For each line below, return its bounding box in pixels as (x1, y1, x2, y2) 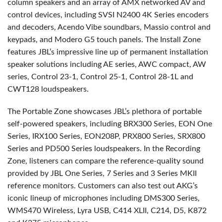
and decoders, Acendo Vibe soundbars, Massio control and (7, 23, 211, 32)
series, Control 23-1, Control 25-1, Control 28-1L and (7, 73, 193, 81)
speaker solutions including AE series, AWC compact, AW (7, 60, 206, 69)
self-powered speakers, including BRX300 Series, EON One (7, 120, 212, 128)
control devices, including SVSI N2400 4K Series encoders (7, 11, 209, 19)
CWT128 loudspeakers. (7, 85, 89, 94)
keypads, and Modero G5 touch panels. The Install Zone (7, 36, 201, 44)
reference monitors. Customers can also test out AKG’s (7, 182, 198, 190)
